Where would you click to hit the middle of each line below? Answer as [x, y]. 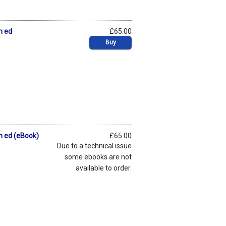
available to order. [104, 168]
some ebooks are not [98, 157]
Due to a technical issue [94, 146]
